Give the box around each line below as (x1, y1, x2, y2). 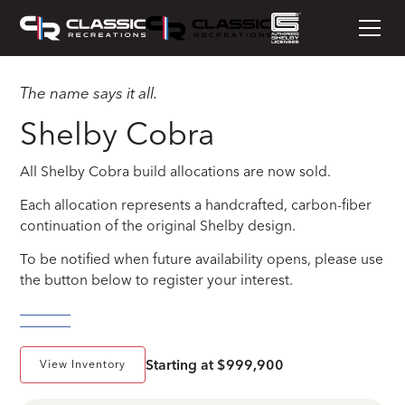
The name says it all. (20, 82, 159, 102)
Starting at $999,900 (145, 355, 284, 373)
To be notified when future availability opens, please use (20, 250, 384, 268)
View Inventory (40, 357, 127, 372)
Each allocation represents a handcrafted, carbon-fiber (20, 195, 372, 213)
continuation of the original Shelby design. (20, 216, 297, 234)
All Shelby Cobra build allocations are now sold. (20, 162, 332, 180)
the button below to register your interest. (20, 270, 294, 288)
